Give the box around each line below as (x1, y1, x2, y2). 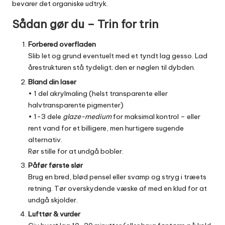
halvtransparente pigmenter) (28, 100, 124, 109)
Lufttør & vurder (28, 209, 80, 218)
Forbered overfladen (28, 40, 96, 49)
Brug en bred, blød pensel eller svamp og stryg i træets (28, 172, 206, 181)
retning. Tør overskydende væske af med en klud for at (28, 183, 207, 193)
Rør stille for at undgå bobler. (28, 146, 124, 156)
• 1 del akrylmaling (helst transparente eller (28, 88, 168, 98)
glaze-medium (63, 111, 111, 121)
